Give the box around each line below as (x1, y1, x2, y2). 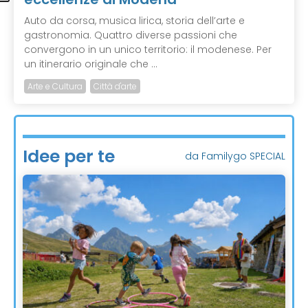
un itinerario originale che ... (24, 57, 157, 71)
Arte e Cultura (27, 80, 82, 93)
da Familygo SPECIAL (185, 149, 285, 164)
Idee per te (23, 144, 115, 169)
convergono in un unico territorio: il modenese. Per (24, 43, 272, 57)
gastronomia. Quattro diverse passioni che (24, 28, 237, 43)
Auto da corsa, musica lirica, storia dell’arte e (24, 14, 245, 28)
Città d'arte (93, 80, 137, 93)
